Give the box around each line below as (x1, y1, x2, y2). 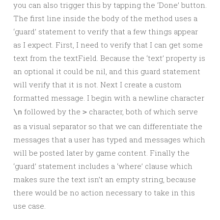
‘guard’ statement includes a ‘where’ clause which (13, 161, 192, 171)
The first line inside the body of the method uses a (13, 13, 197, 23)
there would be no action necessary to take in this (13, 188, 195, 197)
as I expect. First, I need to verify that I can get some (13, 40, 203, 50)
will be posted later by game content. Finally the (13, 148, 190, 158)
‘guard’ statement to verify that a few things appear (13, 27, 198, 36)
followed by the (22, 107, 82, 116)
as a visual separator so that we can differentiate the (13, 121, 202, 131)
